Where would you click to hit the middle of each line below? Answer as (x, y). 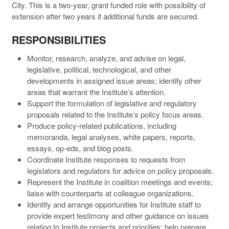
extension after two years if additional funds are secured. (105, 16)
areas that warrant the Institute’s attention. (96, 91)
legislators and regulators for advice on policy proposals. (120, 170)
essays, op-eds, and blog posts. (80, 148)
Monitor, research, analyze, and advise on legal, (106, 58)
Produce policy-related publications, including (101, 125)
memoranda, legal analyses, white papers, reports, (111, 136)
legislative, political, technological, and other (99, 69)
